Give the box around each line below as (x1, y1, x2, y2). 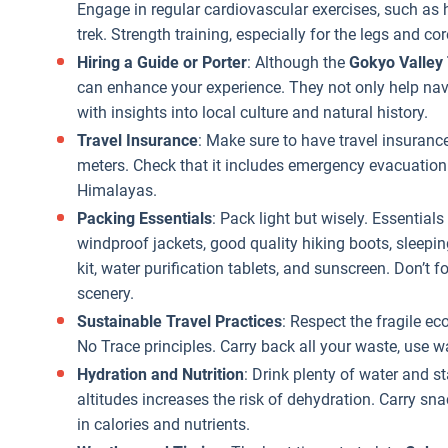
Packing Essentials (77, 209, 212, 228)
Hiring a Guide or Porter (77, 53, 247, 72)
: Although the (247, 53, 349, 72)
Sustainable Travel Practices (77, 312, 282, 331)
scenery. (77, 284, 134, 303)
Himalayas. (77, 181, 157, 200)
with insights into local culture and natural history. (77, 103, 428, 122)
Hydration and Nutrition (77, 365, 244, 384)
